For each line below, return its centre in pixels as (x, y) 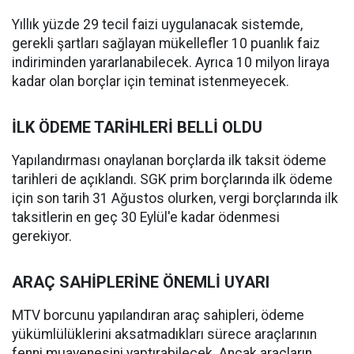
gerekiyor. (42, 237)
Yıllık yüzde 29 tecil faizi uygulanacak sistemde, (157, 25)
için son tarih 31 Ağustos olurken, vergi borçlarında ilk (175, 199)
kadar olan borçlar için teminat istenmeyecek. (151, 82)
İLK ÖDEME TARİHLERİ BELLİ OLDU (137, 128)
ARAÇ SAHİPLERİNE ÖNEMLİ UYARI (141, 282)
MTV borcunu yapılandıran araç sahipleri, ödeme (158, 316)
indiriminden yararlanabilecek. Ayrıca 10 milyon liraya (171, 63)
